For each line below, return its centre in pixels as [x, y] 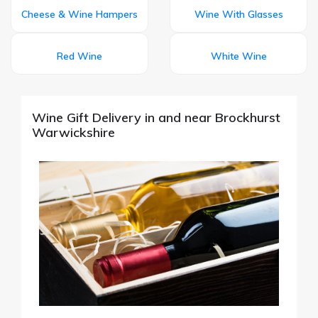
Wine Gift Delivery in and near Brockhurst [156, 117]
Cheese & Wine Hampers [79, 14]
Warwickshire [73, 132]
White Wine [238, 56]
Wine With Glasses [238, 14]
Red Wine [79, 56]
